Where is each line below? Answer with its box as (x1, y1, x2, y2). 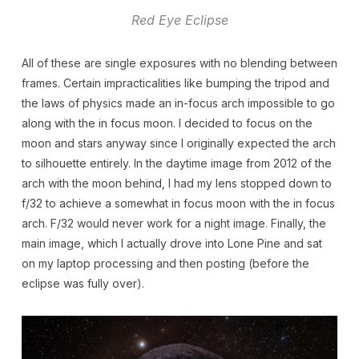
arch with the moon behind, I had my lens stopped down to (21, 176, 332, 191)
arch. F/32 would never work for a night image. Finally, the (21, 216, 326, 231)
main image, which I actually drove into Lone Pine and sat (21, 236, 322, 251)
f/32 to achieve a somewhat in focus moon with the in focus (21, 196, 335, 211)
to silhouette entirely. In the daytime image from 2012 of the (21, 156, 332, 171)
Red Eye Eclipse (131, 12, 228, 29)
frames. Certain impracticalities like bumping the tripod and (21, 76, 329, 91)
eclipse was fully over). (21, 276, 144, 291)
